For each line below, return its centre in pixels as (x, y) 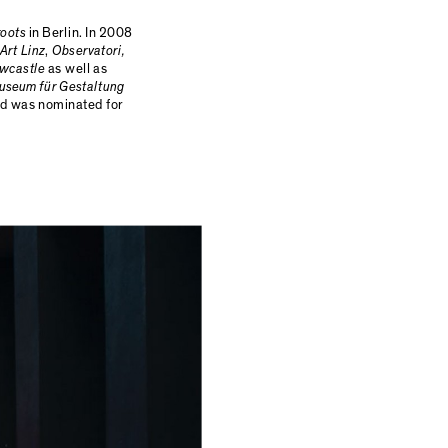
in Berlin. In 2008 (79, 33)
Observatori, (88, 51)
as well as (76, 69)
